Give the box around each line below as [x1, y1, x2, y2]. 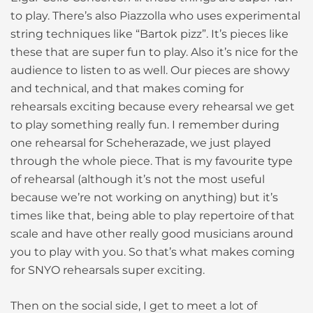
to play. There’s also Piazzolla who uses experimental [10, 9, 300, 23]
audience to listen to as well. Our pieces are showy [10, 64, 290, 78]
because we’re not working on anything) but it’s [10, 191, 278, 205]
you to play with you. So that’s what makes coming [10, 245, 295, 259]
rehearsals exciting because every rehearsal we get [10, 100, 295, 114]
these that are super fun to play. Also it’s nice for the [10, 45, 298, 59]
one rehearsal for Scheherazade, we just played [10, 136, 271, 150]
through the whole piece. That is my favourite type [10, 154, 293, 168]
